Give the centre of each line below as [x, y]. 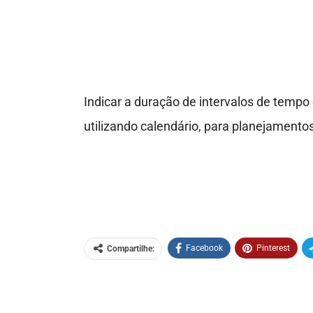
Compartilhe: [130, 249]
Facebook [204, 248]
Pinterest [273, 248]
